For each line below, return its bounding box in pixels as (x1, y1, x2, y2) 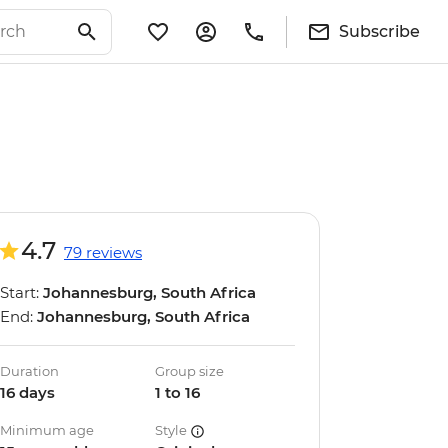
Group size (155, 363, 225, 379)
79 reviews (64, 243, 142, 262)
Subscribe (339, 21, 420, 41)
